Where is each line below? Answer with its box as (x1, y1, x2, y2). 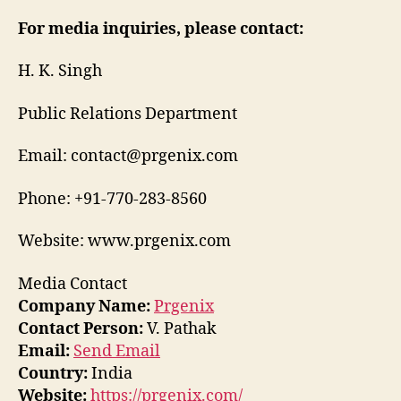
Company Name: (18, 295, 150, 317)
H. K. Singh (18, 61, 102, 82)
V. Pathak (143, 318, 217, 339)
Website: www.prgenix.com (18, 231, 231, 252)
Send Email (73, 340, 160, 362)
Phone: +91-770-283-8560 (18, 188, 207, 209)
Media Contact (18, 273, 127, 294)
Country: (18, 363, 88, 384)
